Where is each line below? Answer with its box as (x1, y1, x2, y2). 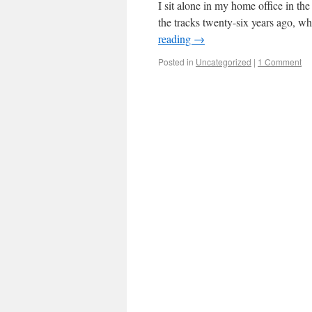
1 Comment (258, 56, 302, 68)
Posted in (158, 56, 194, 68)
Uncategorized (196, 56, 251, 68)
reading (158, 31, 194, 46)
